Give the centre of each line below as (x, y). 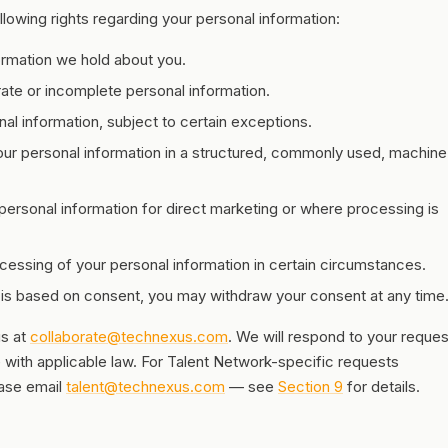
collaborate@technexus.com (129, 336)
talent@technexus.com (145, 386)
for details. (381, 386)
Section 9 (310, 386)
